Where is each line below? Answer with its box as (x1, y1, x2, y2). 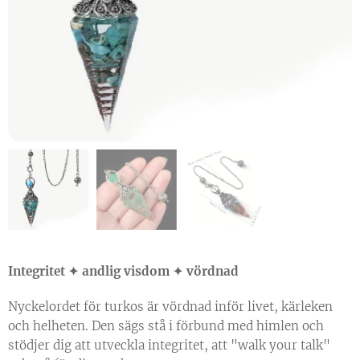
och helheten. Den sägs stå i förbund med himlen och (8, 318, 324, 334)
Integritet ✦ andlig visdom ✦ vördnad (8, 264, 239, 280)
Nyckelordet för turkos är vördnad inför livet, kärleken (8, 299, 333, 315)
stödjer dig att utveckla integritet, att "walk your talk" (8, 337, 330, 354)
